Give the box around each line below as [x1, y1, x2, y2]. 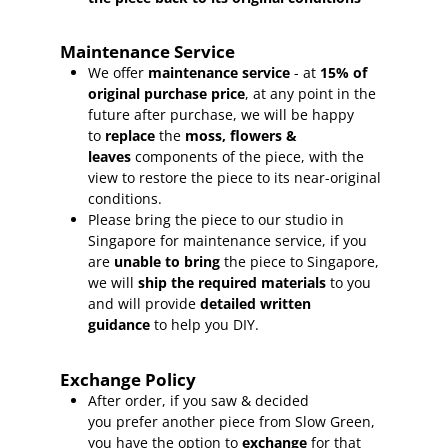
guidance [88, 315, 151, 335]
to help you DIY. [154, 315, 264, 335]
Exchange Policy [59, 367, 196, 391]
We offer [88, 63, 145, 83]
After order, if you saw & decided [88, 390, 310, 410]
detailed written [200, 294, 312, 314]
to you [330, 273, 372, 293]
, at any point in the [245, 84, 377, 104]
